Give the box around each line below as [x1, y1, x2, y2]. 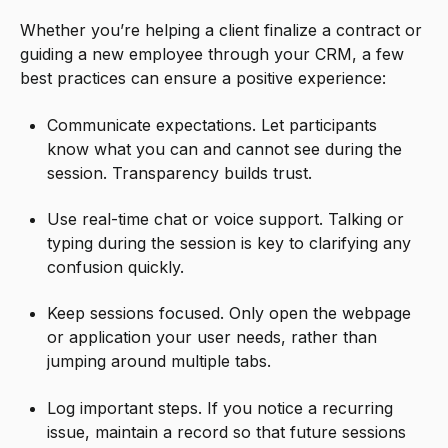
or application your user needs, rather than [47, 327, 378, 348]
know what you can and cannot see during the [47, 138, 403, 159]
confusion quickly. [47, 256, 185, 277]
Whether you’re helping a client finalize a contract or [20, 20, 422, 41]
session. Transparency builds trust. [47, 162, 313, 183]
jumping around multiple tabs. [47, 351, 272, 372]
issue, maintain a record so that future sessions [47, 421, 407, 442]
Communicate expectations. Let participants [47, 114, 378, 135]
